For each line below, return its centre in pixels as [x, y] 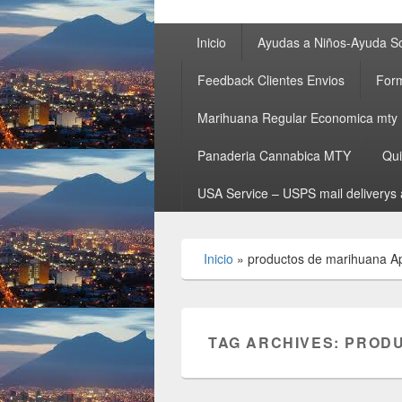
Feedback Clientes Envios [271, 80]
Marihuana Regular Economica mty [297, 118]
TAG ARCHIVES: [277, 342]
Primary [178, 32]
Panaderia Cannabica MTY [274, 155]
